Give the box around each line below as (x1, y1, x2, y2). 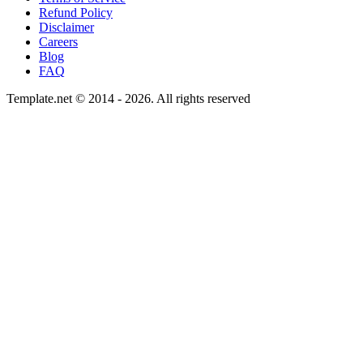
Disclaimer (39, 20, 94, 35)
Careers (39, 35, 78, 49)
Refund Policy (39, 6, 113, 20)
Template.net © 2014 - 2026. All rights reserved (6, 92, 250, 106)
